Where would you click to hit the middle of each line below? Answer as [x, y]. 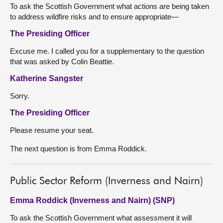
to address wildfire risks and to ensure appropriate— [94, 17]
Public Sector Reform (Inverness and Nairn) [107, 181]
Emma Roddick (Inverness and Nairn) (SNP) [92, 200]
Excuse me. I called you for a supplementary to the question [107, 51]
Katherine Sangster [47, 78]
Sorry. [20, 96]
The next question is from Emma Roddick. [78, 149]
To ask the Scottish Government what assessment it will [101, 218]
